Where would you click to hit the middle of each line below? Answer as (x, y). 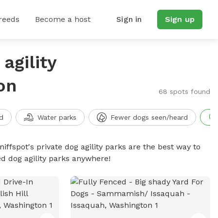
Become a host (63, 19)
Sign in (129, 19)
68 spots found (184, 91)
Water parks (57, 117)
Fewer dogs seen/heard (149, 117)
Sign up (180, 19)
